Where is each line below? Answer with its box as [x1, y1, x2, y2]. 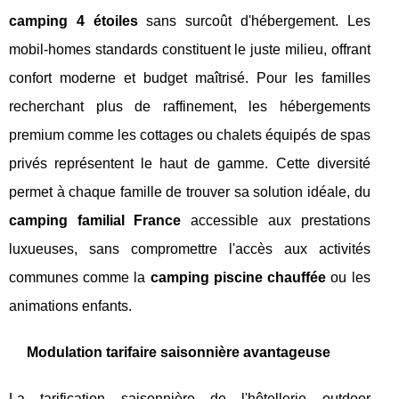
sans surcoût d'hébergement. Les [137, 13, 370, 29]
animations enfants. [9, 298, 132, 314]
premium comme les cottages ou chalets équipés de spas [9, 127, 370, 143]
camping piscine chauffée [150, 270, 327, 286]
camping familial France [9, 213, 182, 229]
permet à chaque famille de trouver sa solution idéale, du [9, 184, 370, 200]
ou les [326, 270, 370, 286]
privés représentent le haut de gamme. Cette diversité [9, 156, 370, 172]
